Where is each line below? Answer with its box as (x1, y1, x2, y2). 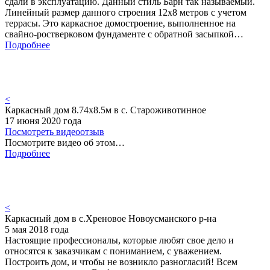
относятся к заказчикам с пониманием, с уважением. (5, 246, 222, 257)
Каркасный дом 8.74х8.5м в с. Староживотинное (5, 105, 206, 116)
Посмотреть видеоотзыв (5, 127, 104, 137)
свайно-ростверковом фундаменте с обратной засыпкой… (5, 29, 243, 40)
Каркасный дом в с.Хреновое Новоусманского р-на (5, 213, 216, 224)
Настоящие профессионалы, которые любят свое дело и (5, 235, 234, 246)
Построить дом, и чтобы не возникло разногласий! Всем (5, 257, 237, 268)
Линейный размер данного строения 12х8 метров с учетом (5, 7, 246, 18)
